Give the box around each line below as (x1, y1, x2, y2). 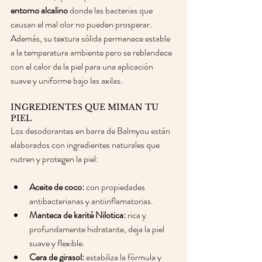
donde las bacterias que (68, 4, 154, 17)
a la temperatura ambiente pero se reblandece (11, 46, 174, 59)
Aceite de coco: (29, 180, 84, 194)
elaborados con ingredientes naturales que (11, 138, 161, 151)
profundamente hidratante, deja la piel (29, 222, 166, 236)
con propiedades (84, 180, 147, 194)
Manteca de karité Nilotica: (29, 208, 126, 222)
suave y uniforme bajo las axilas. (11, 74, 125, 87)
